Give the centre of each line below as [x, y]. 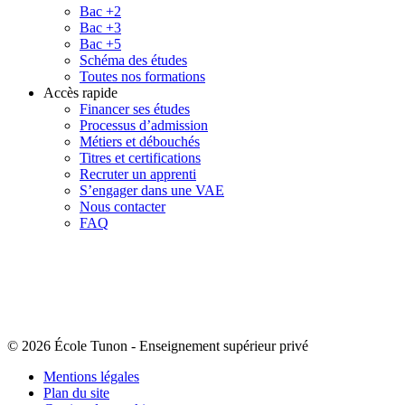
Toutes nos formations [142, 77]
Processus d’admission [144, 126]
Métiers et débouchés [140, 142]
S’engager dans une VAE [152, 191]
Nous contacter [122, 207]
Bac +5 [100, 44]
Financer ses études [135, 109]
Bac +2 [100, 12]
